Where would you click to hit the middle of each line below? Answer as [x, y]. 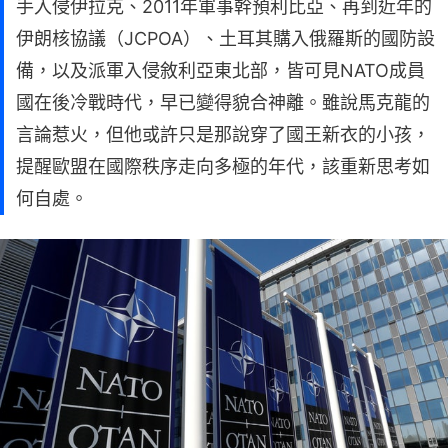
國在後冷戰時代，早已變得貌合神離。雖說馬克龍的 [223, 102]
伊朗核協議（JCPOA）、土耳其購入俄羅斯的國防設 [225, 38]
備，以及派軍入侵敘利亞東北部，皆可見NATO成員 [220, 70]
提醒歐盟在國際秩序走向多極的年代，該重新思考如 [223, 166]
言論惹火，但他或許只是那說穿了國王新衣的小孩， [223, 134]
